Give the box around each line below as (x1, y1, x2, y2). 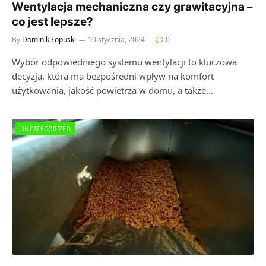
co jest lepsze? (12, 14, 93, 28)
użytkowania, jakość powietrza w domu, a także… (12, 84, 213, 96)
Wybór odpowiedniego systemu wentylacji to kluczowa (12, 55, 237, 68)
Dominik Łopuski (22, 34, 76, 45)
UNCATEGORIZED (20, 124, 71, 133)
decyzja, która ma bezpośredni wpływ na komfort (12, 69, 214, 82)
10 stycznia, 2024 (88, 34, 145, 45)
